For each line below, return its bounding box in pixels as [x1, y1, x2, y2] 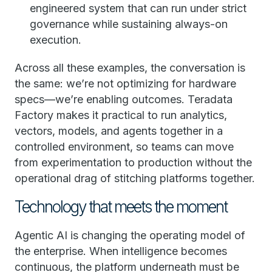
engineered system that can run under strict [30, 2, 246, 15]
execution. [30, 33, 81, 46]
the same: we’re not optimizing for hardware [15, 77, 236, 90]
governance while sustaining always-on [30, 18, 228, 30]
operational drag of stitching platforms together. [15, 172, 255, 185]
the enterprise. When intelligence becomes [15, 245, 227, 257]
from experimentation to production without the [15, 156, 252, 169]
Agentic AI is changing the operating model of [15, 229, 245, 242]
